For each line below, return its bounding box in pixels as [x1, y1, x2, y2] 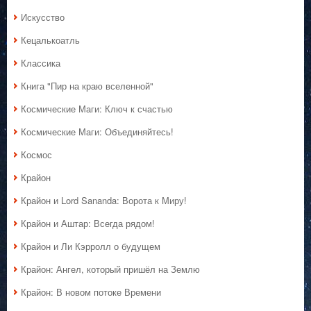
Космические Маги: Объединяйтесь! [21, 125, 174, 139]
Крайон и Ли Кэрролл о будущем [21, 239, 160, 253]
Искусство [21, 10, 65, 24]
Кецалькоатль [21, 33, 80, 47]
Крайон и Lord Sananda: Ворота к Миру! [21, 194, 187, 208]
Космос [21, 148, 52, 162]
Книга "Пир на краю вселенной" [21, 79, 153, 93]
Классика [21, 56, 60, 70]
